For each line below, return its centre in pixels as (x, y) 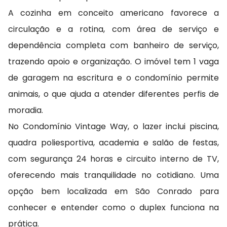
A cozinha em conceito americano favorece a (113, 13)
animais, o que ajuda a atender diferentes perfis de (113, 94)
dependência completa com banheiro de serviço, (113, 46)
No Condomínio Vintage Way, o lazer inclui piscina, (113, 127)
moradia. (26, 110)
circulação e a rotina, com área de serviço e (113, 29)
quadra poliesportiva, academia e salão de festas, (113, 143)
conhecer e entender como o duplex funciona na (113, 208)
